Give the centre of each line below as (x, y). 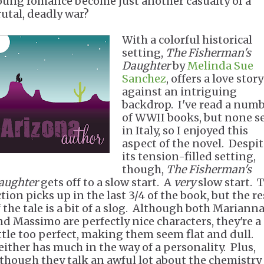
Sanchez (144, 79)
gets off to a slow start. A (106, 182)
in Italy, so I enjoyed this (185, 131)
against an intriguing (179, 92)
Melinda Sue (220, 66)
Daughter (146, 66)
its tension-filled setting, (189, 156)
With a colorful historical (187, 40)
